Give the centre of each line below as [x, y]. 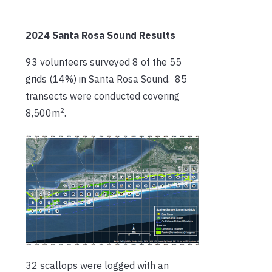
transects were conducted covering [103, 96]
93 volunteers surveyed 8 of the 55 [104, 62]
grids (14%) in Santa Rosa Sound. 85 [106, 79]
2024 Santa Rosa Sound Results [100, 36]
